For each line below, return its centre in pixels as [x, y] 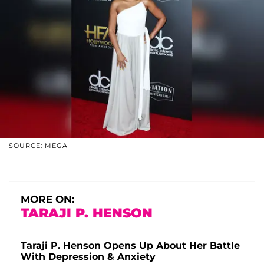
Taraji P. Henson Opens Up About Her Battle [130, 245]
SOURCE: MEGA [38, 145]
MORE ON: [47, 199]
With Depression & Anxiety [88, 256]
